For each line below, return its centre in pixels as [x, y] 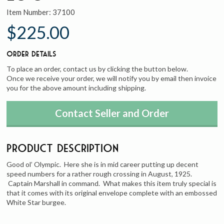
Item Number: [30, 12]
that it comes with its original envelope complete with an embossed [112, 193]
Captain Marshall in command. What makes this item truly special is [112, 183]
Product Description [63, 148]
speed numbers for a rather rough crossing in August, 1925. [99, 174]
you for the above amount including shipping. [76, 87]
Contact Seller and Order [112, 113]
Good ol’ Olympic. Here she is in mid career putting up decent [103, 164]
